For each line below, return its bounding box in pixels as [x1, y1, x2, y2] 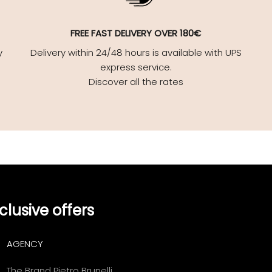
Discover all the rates [88, 75, 183, 88]
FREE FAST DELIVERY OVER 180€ [70, 26, 202, 39]
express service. [100, 60, 172, 73]
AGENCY [7, 237, 43, 250]
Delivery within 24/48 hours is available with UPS [30, 46, 242, 59]
